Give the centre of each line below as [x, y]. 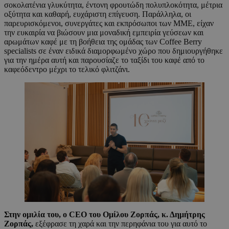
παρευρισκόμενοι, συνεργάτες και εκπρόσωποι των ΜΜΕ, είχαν [109, 24]
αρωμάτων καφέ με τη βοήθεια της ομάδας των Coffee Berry [103, 42]
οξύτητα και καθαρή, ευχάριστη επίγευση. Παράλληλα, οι [98, 14]
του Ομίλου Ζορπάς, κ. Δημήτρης [146, 215]
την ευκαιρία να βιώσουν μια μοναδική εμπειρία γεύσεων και [104, 33]
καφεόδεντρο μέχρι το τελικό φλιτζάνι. [67, 70]
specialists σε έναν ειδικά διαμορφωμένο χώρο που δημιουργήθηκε [113, 51]
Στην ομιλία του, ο [37, 215]
